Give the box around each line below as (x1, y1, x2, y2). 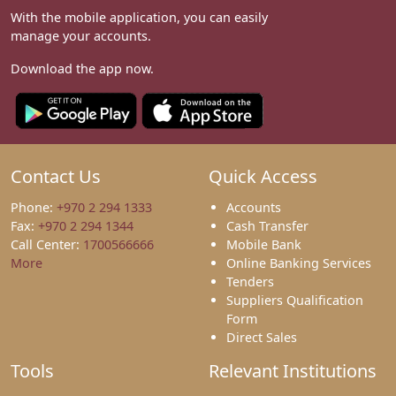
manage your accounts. (11, 27, 151, 45)
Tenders (226, 273, 274, 291)
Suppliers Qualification (226, 292, 363, 309)
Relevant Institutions (209, 359, 377, 384)
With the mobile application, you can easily (11, 9, 268, 27)
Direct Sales (226, 329, 297, 346)
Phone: (11, 199, 57, 217)
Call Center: (11, 236, 83, 254)
